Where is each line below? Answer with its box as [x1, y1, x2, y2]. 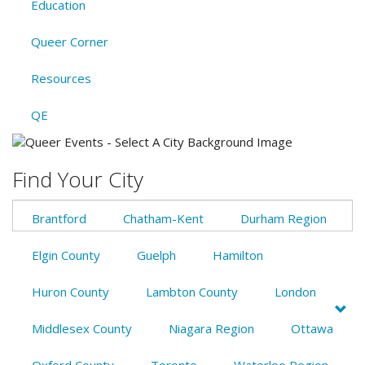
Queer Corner [30, 33, 108, 51]
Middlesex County [31, 319, 132, 336]
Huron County [31, 283, 109, 300]
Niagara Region [168, 319, 254, 336]
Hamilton [212, 246, 263, 263]
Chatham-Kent [122, 209, 204, 226]
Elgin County [31, 246, 100, 263]
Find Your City [12, 165, 143, 195]
